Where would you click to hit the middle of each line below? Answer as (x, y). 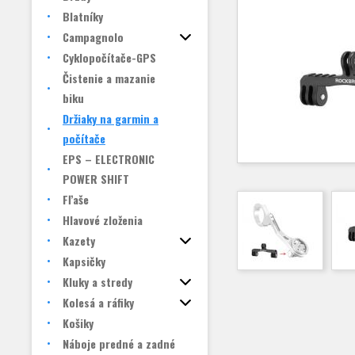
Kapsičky (84, 261)
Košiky (78, 323)
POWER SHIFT (96, 179)
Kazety (79, 240)
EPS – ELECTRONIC (109, 159)
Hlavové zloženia (103, 220)
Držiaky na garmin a (111, 118)
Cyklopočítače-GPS (109, 57)
